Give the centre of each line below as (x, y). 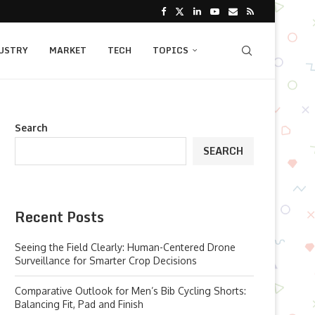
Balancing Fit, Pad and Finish (79, 304)
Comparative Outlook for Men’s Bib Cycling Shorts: (130, 291)
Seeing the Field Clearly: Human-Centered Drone (125, 247)
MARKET (68, 50)
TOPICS (171, 50)
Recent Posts (59, 217)
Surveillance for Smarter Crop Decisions (106, 261)
